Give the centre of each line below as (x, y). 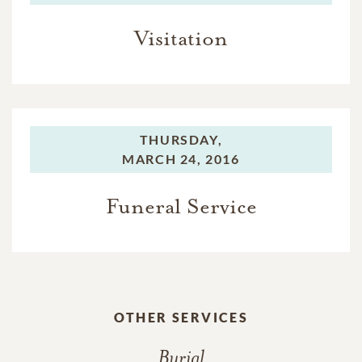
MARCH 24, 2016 (181, 158)
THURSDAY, (181, 139)
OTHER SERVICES (181, 317)
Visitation (181, 38)
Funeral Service (181, 206)
